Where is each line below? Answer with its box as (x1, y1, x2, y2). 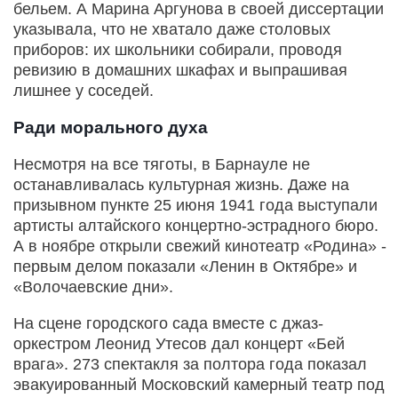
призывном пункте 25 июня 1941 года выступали (13, 196, 378, 215)
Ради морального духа (13, 118, 208, 138)
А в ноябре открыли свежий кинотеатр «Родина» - (13, 237, 386, 256)
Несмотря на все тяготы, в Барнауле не (13, 155, 310, 174)
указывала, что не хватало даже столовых (13, 20, 330, 39)
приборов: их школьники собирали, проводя (13, 41, 342, 60)
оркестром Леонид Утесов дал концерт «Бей (13, 335, 345, 354)
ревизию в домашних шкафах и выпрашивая (13, 61, 347, 80)
